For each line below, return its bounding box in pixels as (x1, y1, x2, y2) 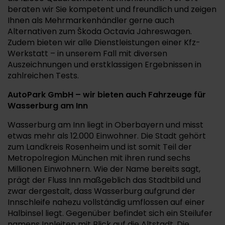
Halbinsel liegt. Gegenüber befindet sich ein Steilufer (8, 207, 212, 219)
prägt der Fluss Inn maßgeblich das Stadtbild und (8, 174, 201, 186)
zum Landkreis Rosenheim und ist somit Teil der (8, 141, 192, 153)
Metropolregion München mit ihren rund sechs (8, 152, 190, 164)
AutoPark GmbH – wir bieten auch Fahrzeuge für (8, 89, 206, 100)
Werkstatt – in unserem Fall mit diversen (8, 48, 167, 59)
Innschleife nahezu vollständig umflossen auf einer (8, 196, 205, 208)
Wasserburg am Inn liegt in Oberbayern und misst (8, 119, 203, 131)
